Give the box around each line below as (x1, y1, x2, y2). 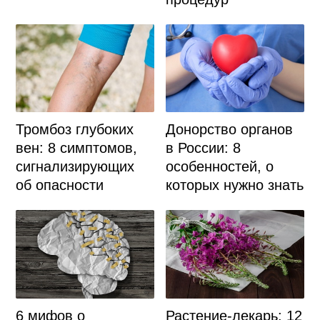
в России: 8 (166, 140, 241, 156)
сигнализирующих (15, 159, 134, 175)
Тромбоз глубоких (15, 121, 134, 138)
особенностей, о (166, 159, 274, 175)
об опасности (15, 177, 104, 194)
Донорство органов (166, 121, 294, 138)
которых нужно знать (166, 177, 304, 194)
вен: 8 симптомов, (15, 140, 137, 156)
